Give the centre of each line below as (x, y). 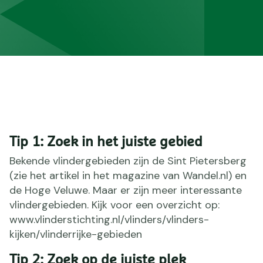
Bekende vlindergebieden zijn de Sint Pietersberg (128, 161)
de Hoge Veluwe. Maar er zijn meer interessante (126, 190)
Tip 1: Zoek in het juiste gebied (106, 142)
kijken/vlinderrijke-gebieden (76, 234)
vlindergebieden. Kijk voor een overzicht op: (114, 205)
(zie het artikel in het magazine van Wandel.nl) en (128, 175)
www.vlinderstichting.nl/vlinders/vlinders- (109, 219)
